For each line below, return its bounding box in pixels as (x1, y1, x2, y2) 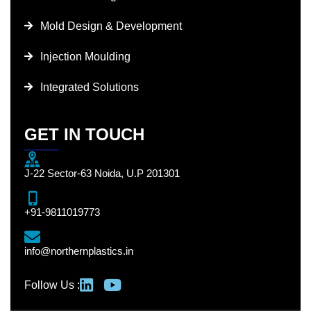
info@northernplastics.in (24, 244, 133, 257)
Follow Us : (24, 278, 80, 291)
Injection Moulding (40, 50, 131, 62)
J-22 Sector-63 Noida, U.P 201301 (24, 167, 180, 179)
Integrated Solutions (40, 81, 139, 93)
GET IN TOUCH (24, 124, 144, 144)
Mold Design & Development (40, 19, 182, 32)
